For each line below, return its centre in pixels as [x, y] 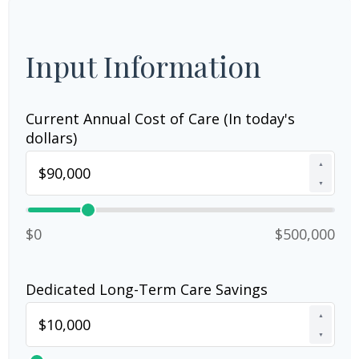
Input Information [143, 66]
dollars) [51, 138]
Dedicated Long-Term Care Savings [147, 289]
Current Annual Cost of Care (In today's [160, 119]
